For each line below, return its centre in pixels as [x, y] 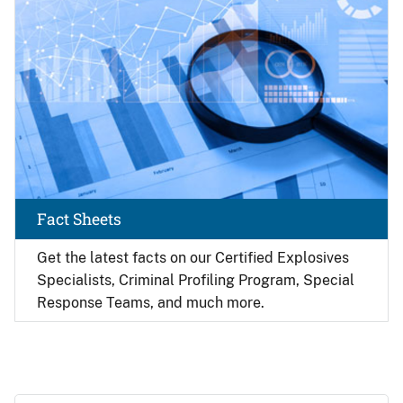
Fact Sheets [79, 219]
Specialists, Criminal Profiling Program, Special [196, 280]
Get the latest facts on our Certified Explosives [193, 257]
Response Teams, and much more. [151, 302]
